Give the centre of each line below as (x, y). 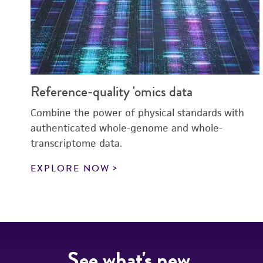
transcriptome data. (76, 143)
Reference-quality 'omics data (112, 92)
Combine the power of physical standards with (137, 113)
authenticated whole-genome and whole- (127, 128)
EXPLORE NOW (70, 168)
